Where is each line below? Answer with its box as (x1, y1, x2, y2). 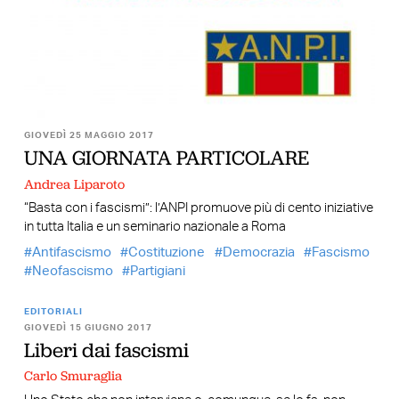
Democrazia (222, 245, 295, 259)
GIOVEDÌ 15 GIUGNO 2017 (23, 322, 152, 332)
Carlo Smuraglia (23, 367, 122, 386)
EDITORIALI (23, 306, 83, 316)
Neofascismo (31, 264, 113, 278)
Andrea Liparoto (23, 175, 125, 193)
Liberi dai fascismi (23, 336, 189, 363)
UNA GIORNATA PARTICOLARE (23, 144, 309, 172)
